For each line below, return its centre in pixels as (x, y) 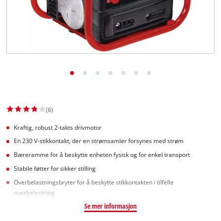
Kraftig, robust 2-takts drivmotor (58, 127)
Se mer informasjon (110, 206)
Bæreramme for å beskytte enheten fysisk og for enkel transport (102, 155)
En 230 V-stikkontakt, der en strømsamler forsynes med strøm (99, 141)
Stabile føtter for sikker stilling (55, 168)
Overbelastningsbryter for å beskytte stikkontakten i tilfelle (94, 182)
